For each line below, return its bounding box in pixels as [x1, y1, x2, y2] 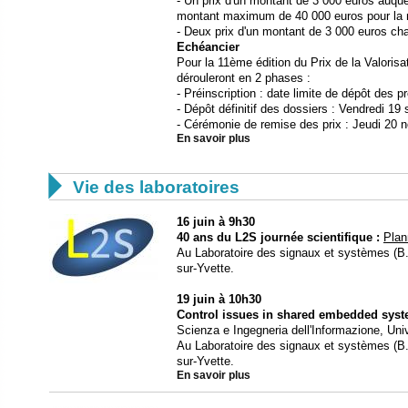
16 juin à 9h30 [177, 214, 255, 229]
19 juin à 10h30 [177, 291, 261, 306]
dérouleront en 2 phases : [177, 70, 311, 85]
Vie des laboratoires [73, 177, 240, 197]
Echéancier [177, 39, 240, 54]
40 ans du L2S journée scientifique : [177, 229, 380, 244]
